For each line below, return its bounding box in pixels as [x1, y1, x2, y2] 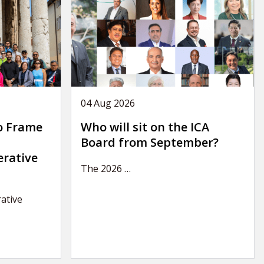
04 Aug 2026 [80, 96, 135, 110]
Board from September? [80, 134, 222, 150]
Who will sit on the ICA [80, 118, 209, 135]
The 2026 [80, 161, 124, 175]
